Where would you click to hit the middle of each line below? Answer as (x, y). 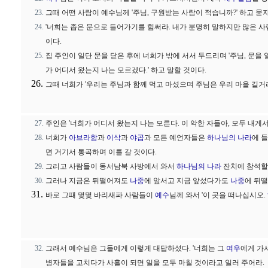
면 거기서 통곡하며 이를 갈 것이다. (101, 152)
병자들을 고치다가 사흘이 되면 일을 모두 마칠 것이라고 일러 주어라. (155, 263)
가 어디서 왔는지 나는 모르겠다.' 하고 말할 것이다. (126, 70)
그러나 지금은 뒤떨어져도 (88, 181)
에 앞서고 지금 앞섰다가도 (187, 181)
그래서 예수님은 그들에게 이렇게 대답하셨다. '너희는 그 (136, 248)
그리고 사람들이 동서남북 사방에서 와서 (111, 166)
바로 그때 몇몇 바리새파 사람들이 (100, 195)
